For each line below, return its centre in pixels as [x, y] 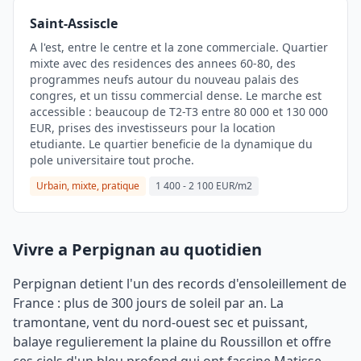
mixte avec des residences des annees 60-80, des [163, 63]
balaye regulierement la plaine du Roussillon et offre [172, 342]
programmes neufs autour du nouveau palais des [164, 79]
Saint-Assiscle [74, 23]
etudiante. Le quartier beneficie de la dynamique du [171, 144]
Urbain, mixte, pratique [88, 186]
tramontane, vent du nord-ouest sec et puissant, [160, 322]
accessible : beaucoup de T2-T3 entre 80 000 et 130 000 [179, 112]
